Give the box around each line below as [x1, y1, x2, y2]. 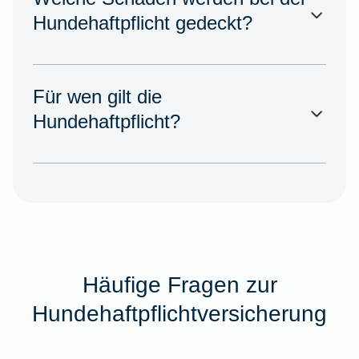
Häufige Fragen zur [82, 271, 277, 297]
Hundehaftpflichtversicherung [32, 300, 327, 326]
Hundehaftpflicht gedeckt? [32, 12, 252, 34]
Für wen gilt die [32, 86, 162, 108]
